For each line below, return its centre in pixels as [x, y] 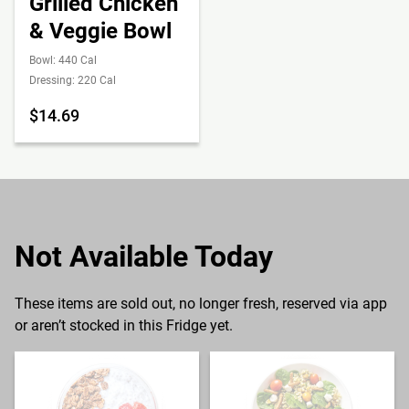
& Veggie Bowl [100, 31]
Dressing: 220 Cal [73, 80]
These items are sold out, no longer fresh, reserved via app [201, 304]
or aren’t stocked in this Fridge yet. [124, 325]
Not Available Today [144, 257]
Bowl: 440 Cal [63, 60]
